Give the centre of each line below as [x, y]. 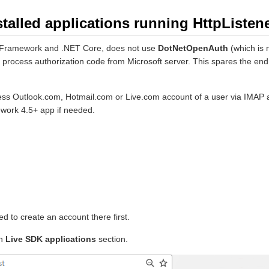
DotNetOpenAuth [193, 48]
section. [112, 239]
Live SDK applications [51, 239]
